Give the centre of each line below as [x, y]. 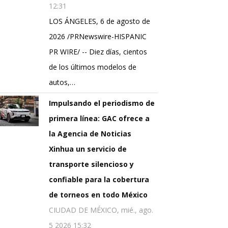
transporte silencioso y [91, 164]
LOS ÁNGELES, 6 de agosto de [99, 21]
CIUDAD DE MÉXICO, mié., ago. [101, 210]
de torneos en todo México [98, 195]
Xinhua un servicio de [88, 149]
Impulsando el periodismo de [102, 103]
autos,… [62, 82]
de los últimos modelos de [93, 67]
